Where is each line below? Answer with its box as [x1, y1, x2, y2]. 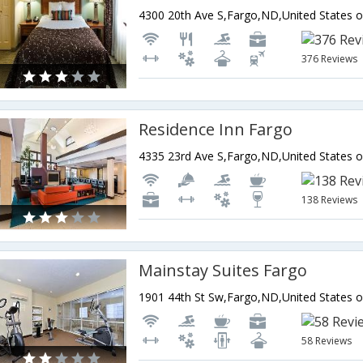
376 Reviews [301, 52, 358, 66]
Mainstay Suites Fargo [139, 259, 308, 281]
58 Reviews [301, 334, 352, 348]
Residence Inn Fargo [139, 118, 293, 140]
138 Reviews [301, 193, 358, 207]
